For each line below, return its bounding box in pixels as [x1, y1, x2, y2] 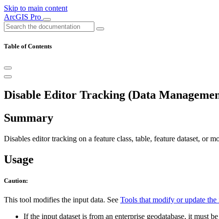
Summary [4, 111, 53, 125]
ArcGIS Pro [4, 13, 43, 21]
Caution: [4, 177, 28, 185]
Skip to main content [4, 4, 67, 12]
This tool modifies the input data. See [4, 196, 120, 204]
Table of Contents [4, 43, 52, 50]
